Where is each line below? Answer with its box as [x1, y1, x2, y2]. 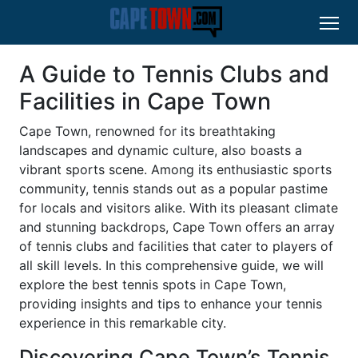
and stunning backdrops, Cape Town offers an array [19, 219, 335, 236]
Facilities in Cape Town [19, 87, 271, 116]
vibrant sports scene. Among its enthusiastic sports [19, 161, 332, 178]
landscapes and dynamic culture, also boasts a [19, 142, 302, 159]
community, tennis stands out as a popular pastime [19, 181, 328, 197]
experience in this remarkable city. [19, 315, 226, 332]
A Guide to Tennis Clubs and [19, 60, 329, 89]
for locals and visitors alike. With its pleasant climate [19, 200, 338, 217]
